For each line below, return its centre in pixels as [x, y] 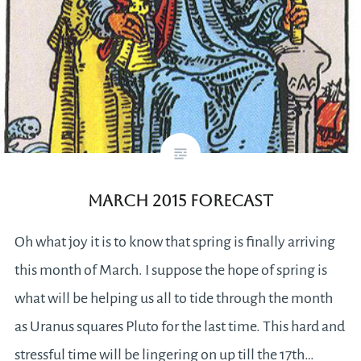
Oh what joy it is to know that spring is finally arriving [174, 242]
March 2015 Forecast [180, 201]
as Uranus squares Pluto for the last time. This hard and [179, 327]
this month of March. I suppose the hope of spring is [170, 270]
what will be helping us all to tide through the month [173, 299]
